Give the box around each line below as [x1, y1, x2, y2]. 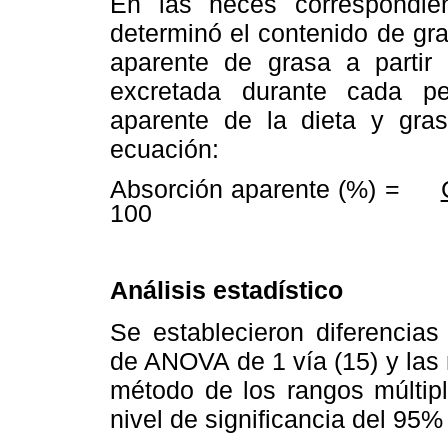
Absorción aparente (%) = [110, 175, 441, 204]
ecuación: [110, 134, 219, 163]
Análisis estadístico [110, 275, 343, 304]
